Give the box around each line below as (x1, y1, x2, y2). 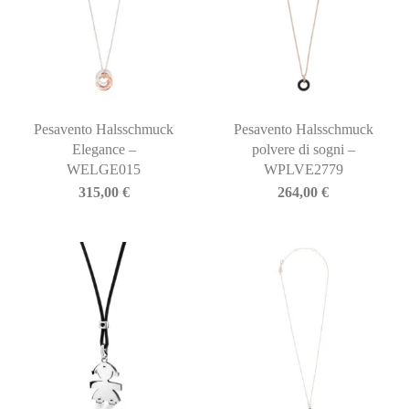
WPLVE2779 (263, 162, 343, 178)
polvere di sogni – (251, 142, 355, 158)
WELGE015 (67, 162, 142, 178)
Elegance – (71, 142, 136, 158)
